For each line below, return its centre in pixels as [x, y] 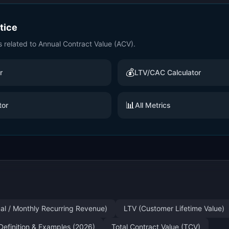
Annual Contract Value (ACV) [86, 44]
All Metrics [153, 105]
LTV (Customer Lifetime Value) [174, 208]
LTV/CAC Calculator [168, 72]
